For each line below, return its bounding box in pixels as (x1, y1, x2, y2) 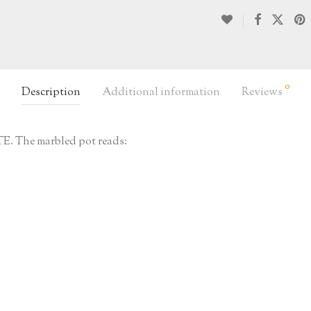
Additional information (102, 84, 220, 101)
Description (22, 84, 81, 101)
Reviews (242, 84, 285, 101)
